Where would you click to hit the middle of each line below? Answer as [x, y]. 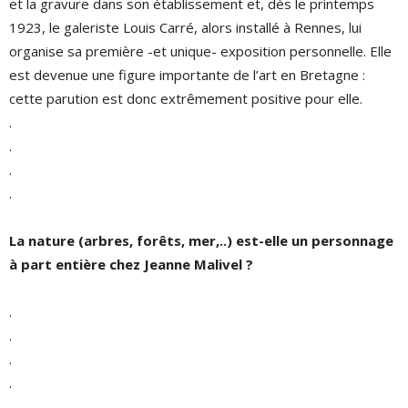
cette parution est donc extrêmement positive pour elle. [186, 98]
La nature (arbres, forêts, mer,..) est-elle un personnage [201, 240]
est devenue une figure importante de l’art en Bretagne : [187, 75]
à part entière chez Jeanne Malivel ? [131, 264]
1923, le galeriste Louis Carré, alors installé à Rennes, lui [185, 27]
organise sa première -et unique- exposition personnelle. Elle [200, 51]
